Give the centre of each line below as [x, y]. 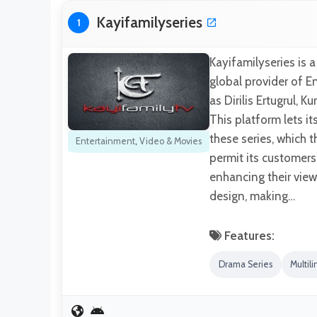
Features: [248, 236]
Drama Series [245, 265]
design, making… [252, 196]
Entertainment [105, 141]
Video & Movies [171, 141]
